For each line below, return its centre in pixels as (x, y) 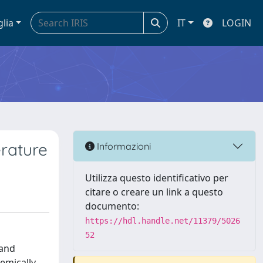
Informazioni (123, 146)
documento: (112, 206)
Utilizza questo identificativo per (157, 178)
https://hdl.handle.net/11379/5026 (163, 221)
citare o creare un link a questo (154, 192)
